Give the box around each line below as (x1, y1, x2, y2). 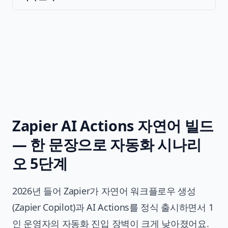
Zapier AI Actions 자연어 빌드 (12, 116, 214, 136)
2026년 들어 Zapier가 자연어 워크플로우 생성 (12, 185, 196, 197)
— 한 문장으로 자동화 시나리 (12, 134, 202, 155)
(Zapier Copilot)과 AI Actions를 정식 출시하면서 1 (12, 201, 214, 214)
